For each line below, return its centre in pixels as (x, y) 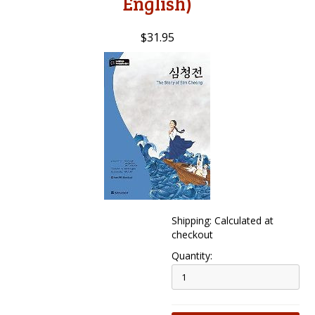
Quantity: (192, 256)
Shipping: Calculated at (223, 220)
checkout (193, 234)
